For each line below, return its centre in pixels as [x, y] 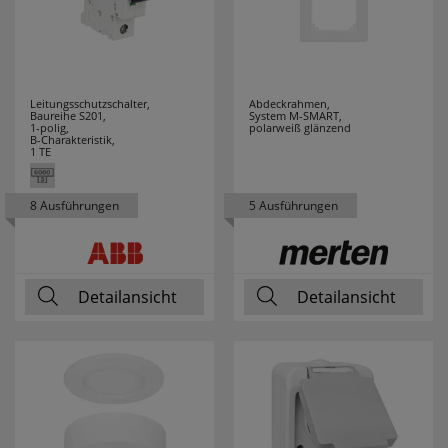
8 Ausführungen [74, 205]
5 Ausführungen [293, 205]
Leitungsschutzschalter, [90, 103]
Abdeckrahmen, [289, 103]
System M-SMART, [295, 115]
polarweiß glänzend [300, 127]
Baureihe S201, [68, 115]
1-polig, [49, 127]
